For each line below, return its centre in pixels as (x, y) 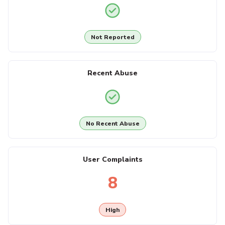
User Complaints (113, 160)
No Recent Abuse (113, 123)
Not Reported (113, 37)
